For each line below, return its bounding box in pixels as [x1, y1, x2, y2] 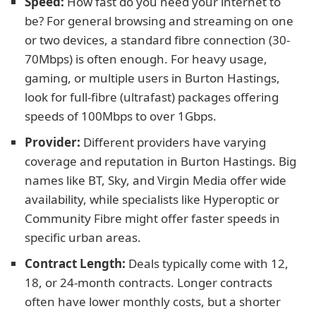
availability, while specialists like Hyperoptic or [25, 191, 279, 207]
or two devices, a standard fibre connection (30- [25, 32, 290, 48]
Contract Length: [25, 255, 126, 272]
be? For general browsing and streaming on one [25, 13, 293, 29]
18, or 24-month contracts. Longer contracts [25, 274, 272, 291]
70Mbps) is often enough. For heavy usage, [25, 51, 267, 67]
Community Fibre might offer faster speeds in [25, 210, 280, 226]
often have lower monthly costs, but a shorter [25, 293, 281, 310]
